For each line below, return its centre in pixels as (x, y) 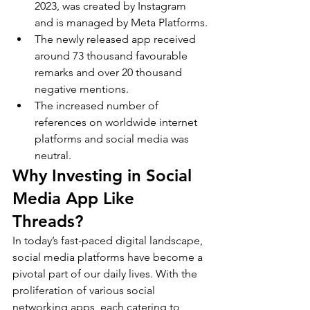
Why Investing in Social (104, 175)
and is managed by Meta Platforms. (121, 22)
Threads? (48, 221)
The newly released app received (117, 39)
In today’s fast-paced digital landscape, (109, 240)
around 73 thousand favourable (112, 55)
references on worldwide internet (117, 122)
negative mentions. (82, 89)
